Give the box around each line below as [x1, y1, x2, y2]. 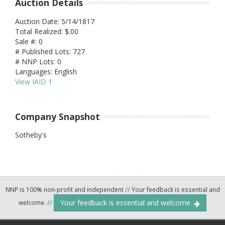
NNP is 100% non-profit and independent [5, 185, 125, 194]
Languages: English [15, 66, 77, 76]
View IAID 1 [15, 76, 52, 86]
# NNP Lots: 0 [15, 56, 61, 66]
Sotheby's [15, 130, 47, 140]
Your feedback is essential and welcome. [60, 198, 194, 208]
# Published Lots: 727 [15, 46, 85, 56]
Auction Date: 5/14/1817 [15, 16, 94, 26]
